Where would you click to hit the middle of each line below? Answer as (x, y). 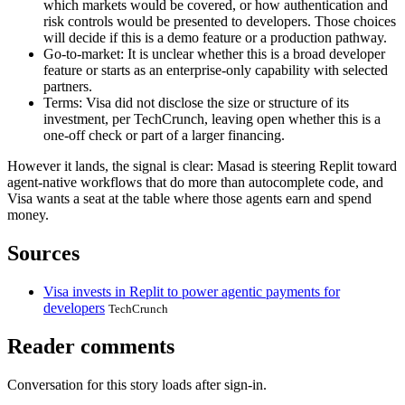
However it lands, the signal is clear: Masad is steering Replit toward (202, 165)
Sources (43, 253)
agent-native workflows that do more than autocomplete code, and (195, 182)
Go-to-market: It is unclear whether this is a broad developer (214, 53)
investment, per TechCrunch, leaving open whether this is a (212, 118)
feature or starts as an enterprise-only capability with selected (216, 70)
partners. (68, 86)
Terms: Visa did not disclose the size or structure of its (196, 102)
